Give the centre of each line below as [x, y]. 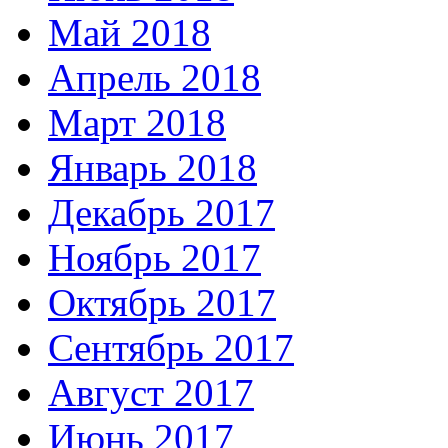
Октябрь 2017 [162, 303]
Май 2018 [129, 33]
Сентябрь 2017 [171, 348]
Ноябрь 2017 [154, 258]
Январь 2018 [152, 168]
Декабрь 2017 [161, 213]
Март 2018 [137, 123]
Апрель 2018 [154, 78]
